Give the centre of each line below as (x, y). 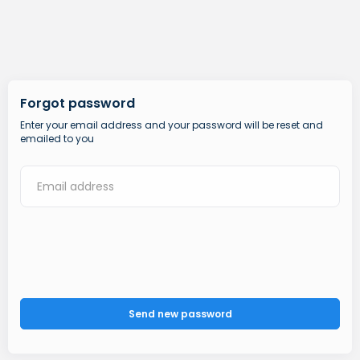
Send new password (180, 314)
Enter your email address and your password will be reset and (172, 125)
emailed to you (57, 139)
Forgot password (78, 103)
